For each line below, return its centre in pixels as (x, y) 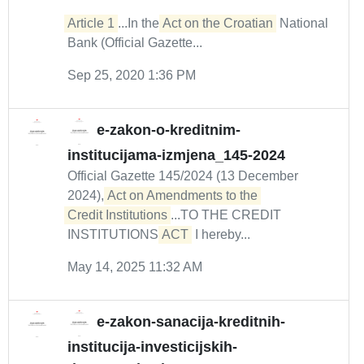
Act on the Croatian (218, 23)
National (302, 23)
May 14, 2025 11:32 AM (135, 267)
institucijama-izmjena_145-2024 (176, 155)
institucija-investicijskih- (152, 347)
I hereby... (221, 234)
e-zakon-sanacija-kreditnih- (191, 322)
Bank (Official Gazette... (135, 43)
